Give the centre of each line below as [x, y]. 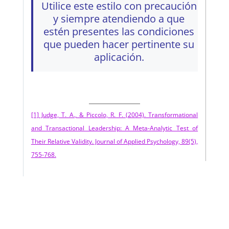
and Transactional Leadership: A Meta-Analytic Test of [114, 128]
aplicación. [119, 57]
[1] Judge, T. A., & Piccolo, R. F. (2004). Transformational [114, 114]
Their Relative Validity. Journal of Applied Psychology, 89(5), [114, 141]
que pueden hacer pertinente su [119, 44]
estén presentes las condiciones [119, 32]
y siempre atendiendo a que [119, 19]
